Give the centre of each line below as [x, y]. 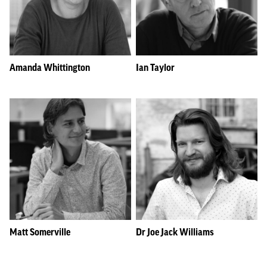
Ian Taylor [155, 67]
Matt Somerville [40, 232]
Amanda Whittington [50, 67]
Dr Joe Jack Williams [175, 232]
